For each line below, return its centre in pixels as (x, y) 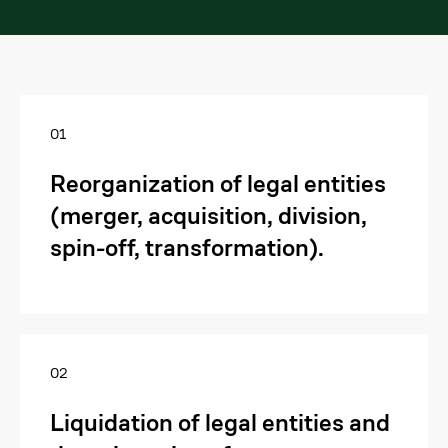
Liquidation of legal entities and (220, 423)
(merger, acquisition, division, (208, 216)
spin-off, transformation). (187, 248)
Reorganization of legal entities (218, 184)
